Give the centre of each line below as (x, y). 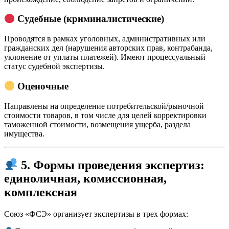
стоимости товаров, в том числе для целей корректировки (105, 115)
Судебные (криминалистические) (91, 19)
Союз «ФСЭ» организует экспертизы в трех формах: (96, 214)
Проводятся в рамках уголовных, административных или (105, 39)
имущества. (24, 133)
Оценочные (43, 86)
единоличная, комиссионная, (85, 179)
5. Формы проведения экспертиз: (113, 165)
